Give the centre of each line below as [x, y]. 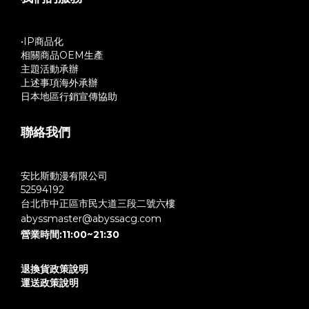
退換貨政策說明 [54, 269]
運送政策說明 [50, 283]
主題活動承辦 [50, 69]
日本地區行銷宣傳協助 [69, 97]
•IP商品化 [42, 41]
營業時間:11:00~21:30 [70, 235]
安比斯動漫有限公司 [64, 176]
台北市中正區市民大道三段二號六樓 [98, 203]
